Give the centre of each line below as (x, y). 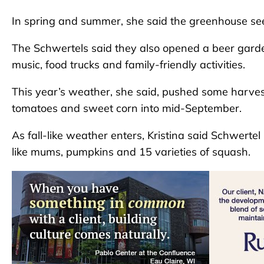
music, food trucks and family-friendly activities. (128, 65)
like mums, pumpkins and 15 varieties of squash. (131, 152)
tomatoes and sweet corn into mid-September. (127, 108)
